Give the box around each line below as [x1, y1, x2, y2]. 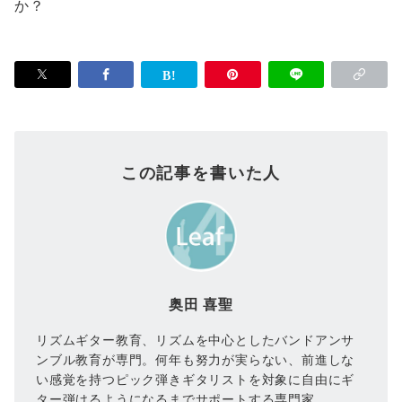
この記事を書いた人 [120, 162, 282, 182]
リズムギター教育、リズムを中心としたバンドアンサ [36, 332, 355, 347]
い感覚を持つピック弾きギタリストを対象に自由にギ [36, 371, 355, 387]
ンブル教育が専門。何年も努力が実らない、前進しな [36, 352, 355, 367]
